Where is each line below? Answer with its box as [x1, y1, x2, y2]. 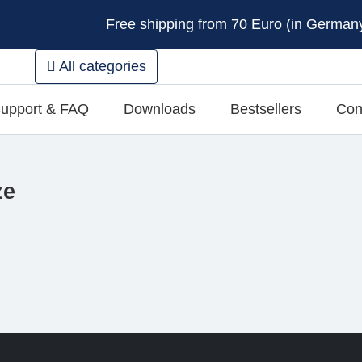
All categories [55, 57, 146, 74]
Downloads [123, 100, 196, 117]
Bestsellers [230, 100, 302, 117]
